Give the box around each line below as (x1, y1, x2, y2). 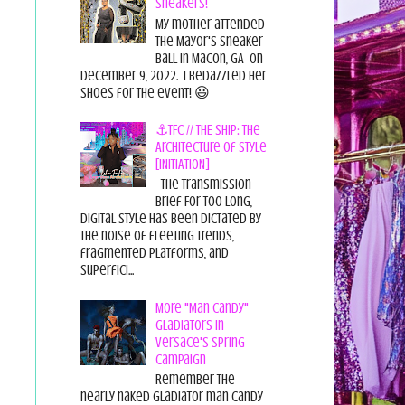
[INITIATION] (155, 155, 210, 173)
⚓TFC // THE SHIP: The (155, 121, 260, 138)
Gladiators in (155, 316, 224, 334)
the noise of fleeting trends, (80, 228, 234, 245)
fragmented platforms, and (80, 245, 229, 262)
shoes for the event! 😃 (80, 84, 215, 101)
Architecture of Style (155, 138, 267, 155)
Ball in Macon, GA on (155, 50, 263, 67)
